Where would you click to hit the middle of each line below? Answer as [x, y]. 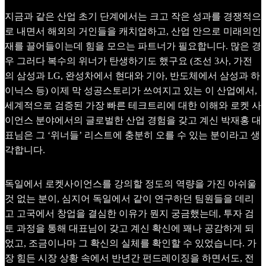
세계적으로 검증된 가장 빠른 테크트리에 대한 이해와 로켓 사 [133, 106]
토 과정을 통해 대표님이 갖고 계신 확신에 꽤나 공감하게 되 [129, 228]
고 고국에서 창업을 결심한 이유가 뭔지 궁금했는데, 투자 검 [129, 213]
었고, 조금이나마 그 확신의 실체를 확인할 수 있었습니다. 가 [131, 243]
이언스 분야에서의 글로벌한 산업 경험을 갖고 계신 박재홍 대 [133, 121]
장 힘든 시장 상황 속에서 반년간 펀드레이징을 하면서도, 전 [129, 258]
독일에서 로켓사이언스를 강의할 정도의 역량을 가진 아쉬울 [131, 183]
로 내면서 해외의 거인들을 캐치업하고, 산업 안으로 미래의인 [133, 31]
